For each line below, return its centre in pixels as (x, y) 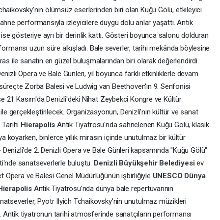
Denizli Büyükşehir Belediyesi (145, 163)
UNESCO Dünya (179, 176)
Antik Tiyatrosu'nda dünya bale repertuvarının (104, 189)
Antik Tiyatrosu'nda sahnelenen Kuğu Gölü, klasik (133, 125)
